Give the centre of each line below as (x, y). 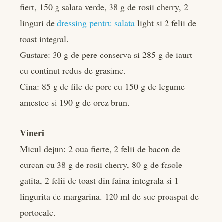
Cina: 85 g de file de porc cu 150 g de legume (102, 86)
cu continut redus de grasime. (73, 71)
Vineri (32, 133)
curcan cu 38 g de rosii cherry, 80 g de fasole (101, 165)
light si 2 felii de (166, 23)
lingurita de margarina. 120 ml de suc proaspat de (109, 196)
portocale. (38, 212)
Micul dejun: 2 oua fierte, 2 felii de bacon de (100, 149)
